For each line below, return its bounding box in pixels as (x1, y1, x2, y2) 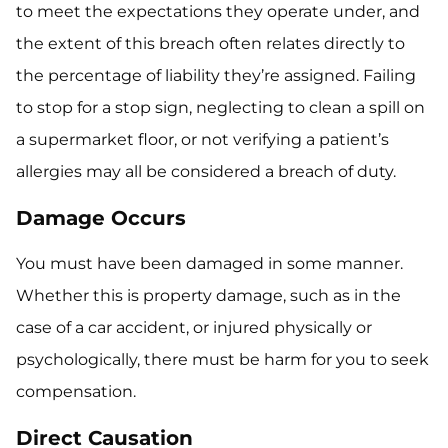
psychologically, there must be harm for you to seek (16, 350, 429, 369)
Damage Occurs (16, 206, 186, 230)
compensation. (16, 382, 136, 401)
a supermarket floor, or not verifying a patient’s (16, 130, 389, 149)
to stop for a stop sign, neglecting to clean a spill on (16, 98, 425, 117)
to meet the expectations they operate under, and (16, 2, 420, 21)
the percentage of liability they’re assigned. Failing (16, 66, 416, 85)
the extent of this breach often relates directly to (16, 34, 405, 53)
